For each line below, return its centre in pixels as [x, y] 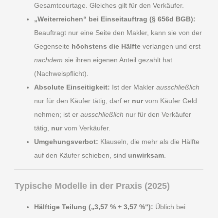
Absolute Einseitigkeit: [72, 87]
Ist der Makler [133, 87]
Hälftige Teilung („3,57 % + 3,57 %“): [94, 207]
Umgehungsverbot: [66, 141]
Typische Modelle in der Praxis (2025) [92, 186]
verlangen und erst [171, 46]
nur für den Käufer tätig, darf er [83, 100]
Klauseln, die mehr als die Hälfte [149, 141]
